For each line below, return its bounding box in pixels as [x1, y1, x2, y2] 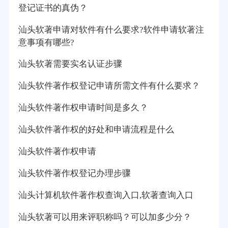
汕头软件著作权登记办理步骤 [18, 168, 131, 178]
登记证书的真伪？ [18, 3, 88, 13]
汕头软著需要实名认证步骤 [18, 59, 122, 69]
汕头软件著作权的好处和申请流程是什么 [18, 125, 174, 135]
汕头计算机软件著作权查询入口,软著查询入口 [18, 190, 193, 200]
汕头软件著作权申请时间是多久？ [18, 103, 148, 113]
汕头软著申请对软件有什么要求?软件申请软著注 [18, 24, 204, 35]
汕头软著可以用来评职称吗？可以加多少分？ [18, 212, 191, 222]
